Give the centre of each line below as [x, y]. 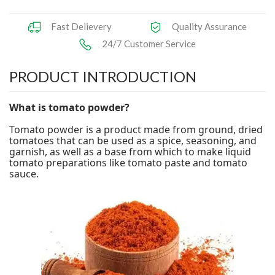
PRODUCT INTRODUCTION [103, 76]
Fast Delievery [81, 26]
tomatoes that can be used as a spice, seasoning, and [133, 140]
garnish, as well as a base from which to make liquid [130, 151]
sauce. [24, 173]
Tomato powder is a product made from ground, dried [136, 129]
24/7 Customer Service [149, 43]
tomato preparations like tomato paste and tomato [128, 162]
